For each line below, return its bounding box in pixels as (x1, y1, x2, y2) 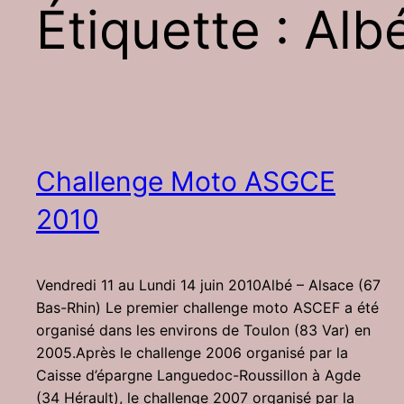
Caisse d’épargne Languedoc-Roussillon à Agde (36, 366, 361, 385)
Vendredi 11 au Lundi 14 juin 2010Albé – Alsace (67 (36, 276, 381, 295)
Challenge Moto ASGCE (36, 165, 335, 198)
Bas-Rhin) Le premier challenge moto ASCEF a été (36, 298, 379, 317)
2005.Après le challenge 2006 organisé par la (36, 344, 348, 363)
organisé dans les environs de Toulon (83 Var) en (36, 321, 371, 340)
